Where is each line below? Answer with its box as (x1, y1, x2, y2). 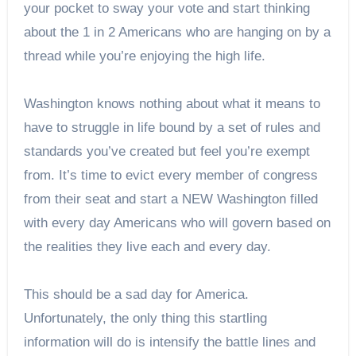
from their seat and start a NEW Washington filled (23, 191, 318, 207)
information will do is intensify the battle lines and (23, 334, 315, 350)
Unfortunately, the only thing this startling (23, 310, 267, 326)
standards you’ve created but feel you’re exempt (23, 143, 310, 159)
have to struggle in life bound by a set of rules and (23, 119, 320, 135)
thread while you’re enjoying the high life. (23, 48, 265, 64)
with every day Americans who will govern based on (23, 215, 331, 230)
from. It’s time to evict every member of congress (23, 167, 318, 183)
